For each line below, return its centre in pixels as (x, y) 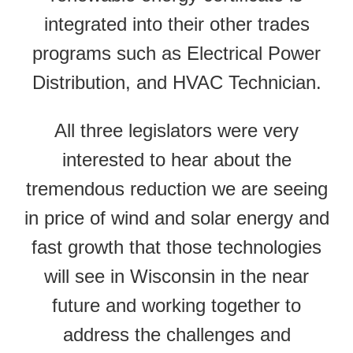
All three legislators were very (176, 130)
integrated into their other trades (176, 24)
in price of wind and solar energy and (176, 217)
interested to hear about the (176, 159)
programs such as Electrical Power (176, 53)
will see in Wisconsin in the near (176, 276)
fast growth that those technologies (176, 247)
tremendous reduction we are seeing (176, 188)
